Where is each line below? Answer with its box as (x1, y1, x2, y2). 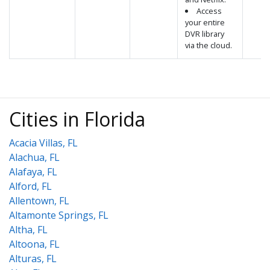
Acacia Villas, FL (9, 136, 78, 149)
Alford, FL (9, 180, 52, 193)
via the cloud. (185, 40, 232, 51)
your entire (185, 17, 225, 28)
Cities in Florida (9, 106, 145, 132)
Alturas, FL (9, 252, 57, 265)
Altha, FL (9, 223, 48, 236)
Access (196, 5, 222, 16)
